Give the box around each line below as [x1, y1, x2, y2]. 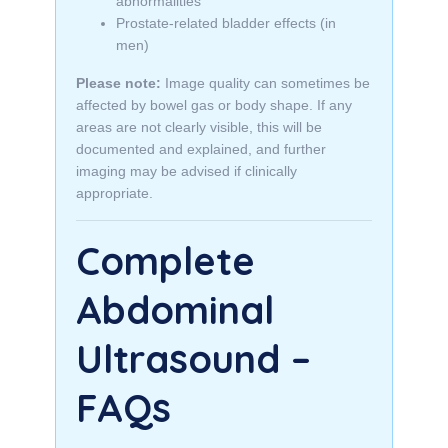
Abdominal [76, 286, 274, 334]
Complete [76, 237, 255, 285]
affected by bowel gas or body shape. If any [76, 97, 352, 113]
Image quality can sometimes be [161, 75, 370, 91]
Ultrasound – [76, 335, 311, 383]
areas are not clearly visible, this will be [76, 119, 322, 135]
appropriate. [76, 185, 153, 201]
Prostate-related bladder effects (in [116, 15, 336, 31]
